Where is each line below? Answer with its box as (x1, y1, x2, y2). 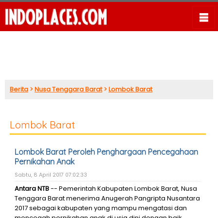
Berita (10, 85, 28, 94)
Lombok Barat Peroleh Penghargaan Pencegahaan (15, 147, 198, 157)
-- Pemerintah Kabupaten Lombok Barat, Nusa (49, 184, 197, 193)
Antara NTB (15, 184, 49, 193)
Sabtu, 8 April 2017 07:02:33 (15, 171, 87, 179)
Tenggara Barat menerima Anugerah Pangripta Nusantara (15, 194, 200, 203)
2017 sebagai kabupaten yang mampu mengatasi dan (15, 203, 187, 213)
